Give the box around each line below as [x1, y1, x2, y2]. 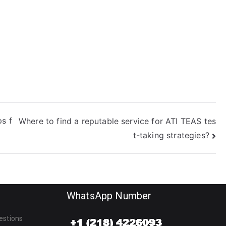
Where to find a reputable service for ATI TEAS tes [18, 116, 216, 126]
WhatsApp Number [67, 190, 152, 202]
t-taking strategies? [133, 130, 209, 141]
